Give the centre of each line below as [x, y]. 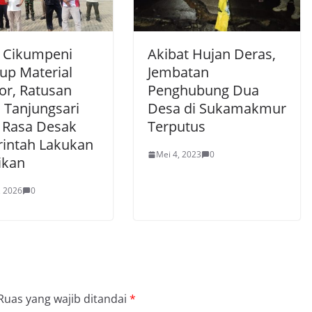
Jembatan [178, 72]
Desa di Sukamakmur [217, 109]
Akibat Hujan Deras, [212, 54]
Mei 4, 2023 [179, 155]
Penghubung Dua [203, 91]
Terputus [177, 127]
